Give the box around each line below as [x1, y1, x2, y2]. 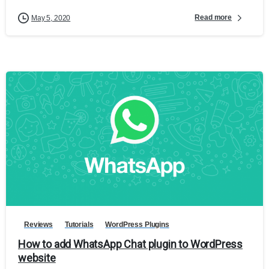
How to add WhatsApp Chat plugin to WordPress [18, 238, 243, 251]
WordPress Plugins [105, 220, 169, 229]
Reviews [24, 220, 53, 229]
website [18, 252, 56, 265]
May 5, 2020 [31, 13, 71, 22]
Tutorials [64, 220, 94, 229]
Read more [195, 13, 232, 22]
